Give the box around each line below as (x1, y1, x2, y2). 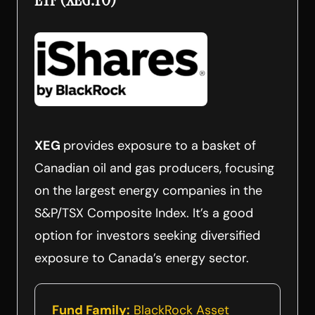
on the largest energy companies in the (34, 181, 262, 199)
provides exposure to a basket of (63, 136, 256, 154)
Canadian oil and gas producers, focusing (34, 159, 274, 176)
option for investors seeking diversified (34, 226, 260, 244)
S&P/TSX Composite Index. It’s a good (34, 204, 253, 221)
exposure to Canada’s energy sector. (34, 249, 249, 266)
